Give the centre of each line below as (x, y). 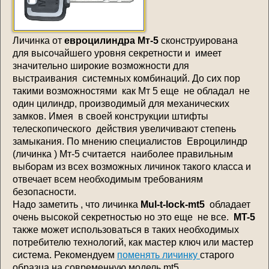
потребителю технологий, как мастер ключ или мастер (133, 242)
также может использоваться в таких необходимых (126, 229)
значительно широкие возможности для (101, 65)
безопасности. (44, 192)
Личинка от (38, 40)
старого (217, 255)
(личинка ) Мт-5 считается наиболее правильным (123, 154)
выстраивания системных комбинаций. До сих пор (126, 78)
